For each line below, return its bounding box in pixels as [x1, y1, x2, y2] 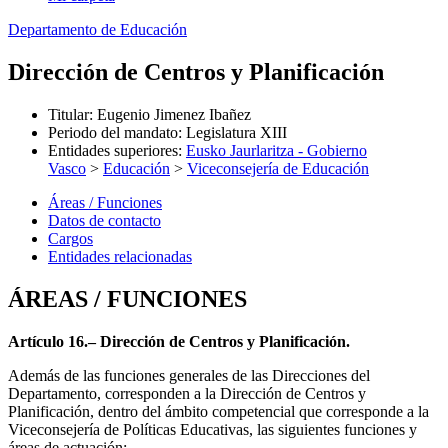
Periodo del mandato [48, 123, 178, 141]
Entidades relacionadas [48, 247, 192, 265]
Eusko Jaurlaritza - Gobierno [186, 141, 367, 159]
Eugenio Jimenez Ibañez [97, 105, 251, 123]
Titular [48, 105, 89, 123]
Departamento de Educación [8, 21, 187, 38]
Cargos [48, 229, 93, 247]
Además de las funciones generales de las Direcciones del [8, 366, 370, 384]
